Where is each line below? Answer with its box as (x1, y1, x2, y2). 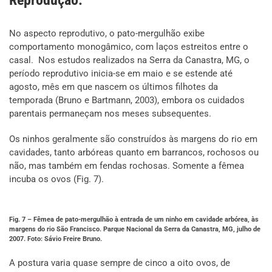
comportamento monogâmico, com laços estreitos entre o (9, 41, 248, 53)
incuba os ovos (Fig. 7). (9, 174, 104, 185)
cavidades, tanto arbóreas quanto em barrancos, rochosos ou (9, 147, 259, 158)
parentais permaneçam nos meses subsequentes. (9, 108, 211, 120)
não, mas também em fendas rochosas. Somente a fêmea (9, 160, 244, 172)
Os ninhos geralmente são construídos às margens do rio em (9, 134, 257, 145)
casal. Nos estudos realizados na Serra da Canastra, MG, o (9, 55, 250, 66)
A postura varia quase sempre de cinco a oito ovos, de (9, 257, 230, 269)
